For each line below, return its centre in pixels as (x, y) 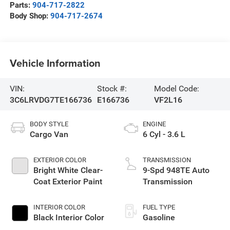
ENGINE (154, 124)
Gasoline (159, 218)
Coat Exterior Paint (68, 182)
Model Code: (176, 88)
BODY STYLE (49, 124)
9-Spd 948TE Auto (176, 170)
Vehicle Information (55, 63)
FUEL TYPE (159, 207)
